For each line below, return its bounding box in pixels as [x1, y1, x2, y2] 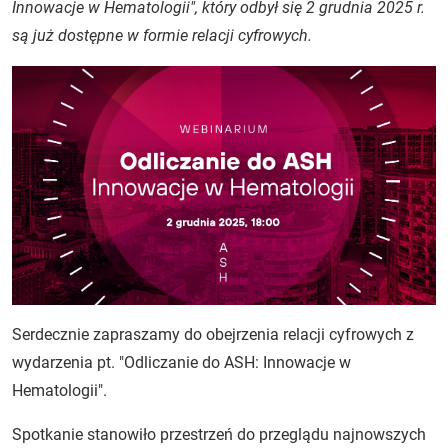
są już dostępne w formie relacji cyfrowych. [12, 26, 312, 45]
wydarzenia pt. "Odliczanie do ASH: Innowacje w [12, 352, 351, 372]
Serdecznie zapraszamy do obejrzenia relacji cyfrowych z [12, 324, 414, 344]
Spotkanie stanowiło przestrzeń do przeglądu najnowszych [12, 424, 426, 444]
